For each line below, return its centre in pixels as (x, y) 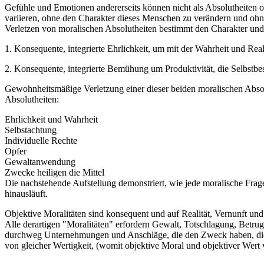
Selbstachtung (31, 130)
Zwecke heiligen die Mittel (55, 173)
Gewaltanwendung (40, 162)
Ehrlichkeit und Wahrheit (51, 120)
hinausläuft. (26, 194)
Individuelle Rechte (41, 141)
